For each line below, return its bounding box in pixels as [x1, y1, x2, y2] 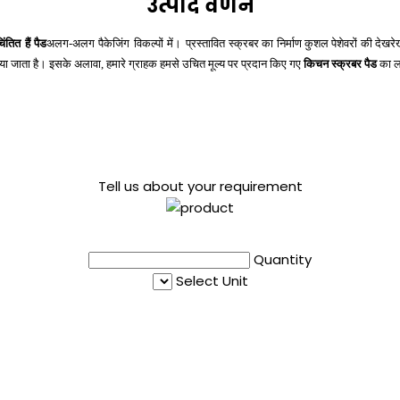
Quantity [254, 250, 312, 270]
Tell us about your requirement [97, 177, 303, 196]
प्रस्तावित [185, 37, 225, 51]
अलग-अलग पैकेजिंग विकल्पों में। [46, 37, 182, 51]
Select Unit [175, 271, 248, 291]
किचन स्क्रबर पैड [304, 57, 379, 71]
